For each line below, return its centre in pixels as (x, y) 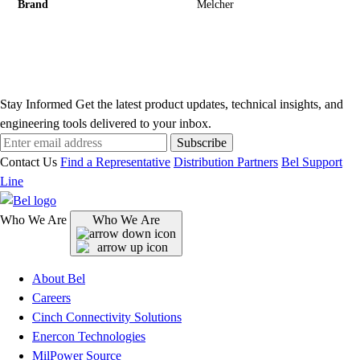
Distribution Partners (226, 162)
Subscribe (202, 143)
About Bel (59, 279)
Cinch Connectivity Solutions (107, 317)
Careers (51, 298)
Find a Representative (115, 162)
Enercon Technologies (89, 337)
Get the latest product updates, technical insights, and (209, 104)
